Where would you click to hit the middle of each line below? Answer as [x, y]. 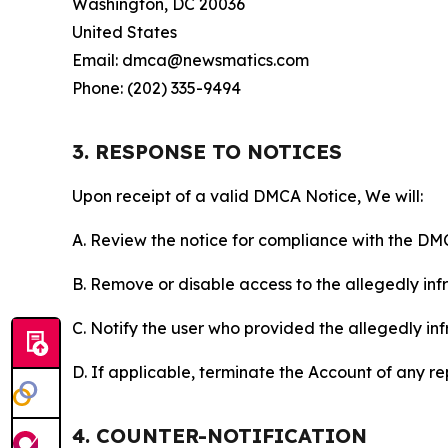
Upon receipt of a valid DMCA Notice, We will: [247, 196]
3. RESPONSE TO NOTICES [207, 151]
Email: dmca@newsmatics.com [190, 60]
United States [124, 32]
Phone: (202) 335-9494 [156, 88]
